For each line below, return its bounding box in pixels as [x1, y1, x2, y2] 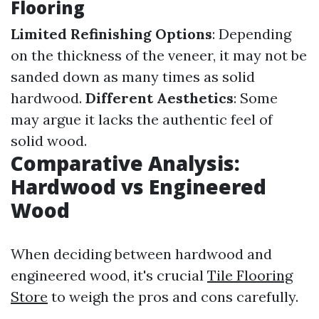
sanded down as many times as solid [11, 68, 255, 85]
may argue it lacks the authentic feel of [11, 110, 273, 128]
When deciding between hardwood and [11, 245, 272, 263]
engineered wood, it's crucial [11, 266, 207, 284]
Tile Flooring [207, 266, 293, 284]
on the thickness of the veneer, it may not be [11, 46, 307, 64]
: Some [234, 89, 278, 107]
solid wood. [11, 132, 87, 150]
